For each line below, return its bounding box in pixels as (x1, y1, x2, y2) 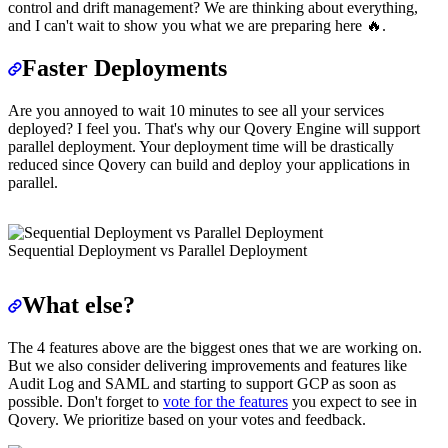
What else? (22, 292, 135, 319)
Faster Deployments (22, 55, 227, 82)
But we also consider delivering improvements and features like (8, 356, 407, 374)
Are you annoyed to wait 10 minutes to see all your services (8, 102, 384, 120)
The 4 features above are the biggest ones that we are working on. (8, 338, 422, 356)
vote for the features (163, 392, 288, 410)
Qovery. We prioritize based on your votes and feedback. (8, 410, 366, 428)
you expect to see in (288, 392, 417, 410)
